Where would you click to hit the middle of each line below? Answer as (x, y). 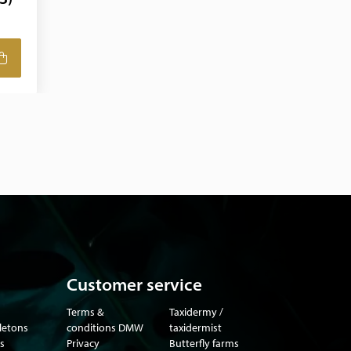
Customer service (134, 284)
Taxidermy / (196, 312)
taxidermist (195, 327)
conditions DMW (105, 327)
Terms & (85, 312)
